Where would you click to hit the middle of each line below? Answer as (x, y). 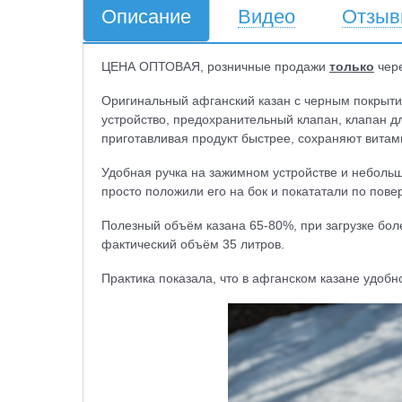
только (352, 67)
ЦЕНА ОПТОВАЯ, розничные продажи (215, 67)
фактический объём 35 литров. (193, 245)
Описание (146, 17)
